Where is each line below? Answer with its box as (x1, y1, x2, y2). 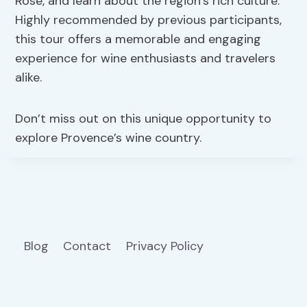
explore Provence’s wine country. (15, 130, 202, 147)
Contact (63, 238, 112, 255)
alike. (15, 69, 42, 86)
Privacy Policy (125, 238, 207, 255)
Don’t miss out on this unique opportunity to (15, 110, 272, 127)
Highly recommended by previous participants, (15, 12, 282, 29)
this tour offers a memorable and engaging (15, 31, 262, 48)
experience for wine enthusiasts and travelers (15, 50, 276, 67)
